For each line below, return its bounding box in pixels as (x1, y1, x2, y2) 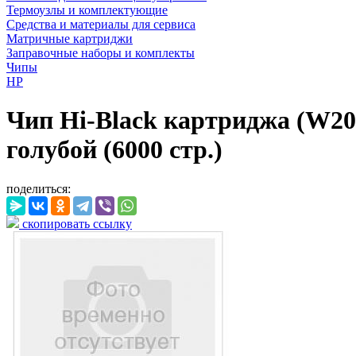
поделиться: (6, 181, 71, 195)
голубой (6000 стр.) (6, 135, 222, 164)
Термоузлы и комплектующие (6, 3, 168, 17)
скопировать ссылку (19, 216, 132, 230)
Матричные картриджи (6, 32, 133, 45)
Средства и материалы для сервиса (6, 17, 195, 31)
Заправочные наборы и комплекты (6, 46, 195, 60)
